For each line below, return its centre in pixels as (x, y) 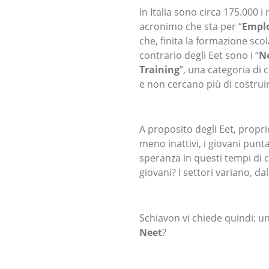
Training (159, 70)
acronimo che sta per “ (191, 27)
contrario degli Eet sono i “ (199, 56)
